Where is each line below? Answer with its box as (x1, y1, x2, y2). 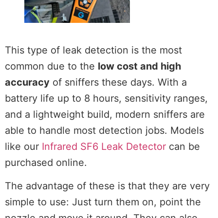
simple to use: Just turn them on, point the (5, 196, 201, 208)
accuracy (5, 76, 50, 89)
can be (166, 141, 200, 153)
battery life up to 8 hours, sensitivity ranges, (5, 92, 208, 105)
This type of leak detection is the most (5, 44, 182, 56)
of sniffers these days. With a (50, 76, 187, 89)
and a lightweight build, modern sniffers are (5, 109, 205, 121)
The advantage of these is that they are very (5, 180, 210, 192)
